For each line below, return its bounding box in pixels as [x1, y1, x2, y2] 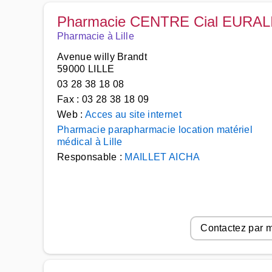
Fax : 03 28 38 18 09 [57, 94, 149, 104]
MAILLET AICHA [124, 152, 200, 162]
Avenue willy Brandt [57, 52, 148, 62]
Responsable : [57, 152, 125, 162]
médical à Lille [57, 137, 123, 147]
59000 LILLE [57, 64, 115, 74]
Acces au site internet [84, 109, 182, 120]
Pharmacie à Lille [57, 31, 134, 41]
